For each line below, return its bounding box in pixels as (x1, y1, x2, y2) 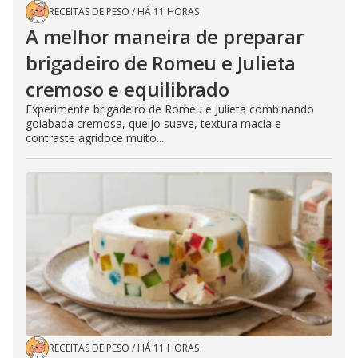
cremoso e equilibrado (26, 76, 229, 103)
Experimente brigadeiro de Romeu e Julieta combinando (26, 101, 314, 117)
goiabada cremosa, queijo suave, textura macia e (26, 116, 281, 132)
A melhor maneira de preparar (26, 23, 304, 50)
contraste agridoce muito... (26, 130, 164, 146)
